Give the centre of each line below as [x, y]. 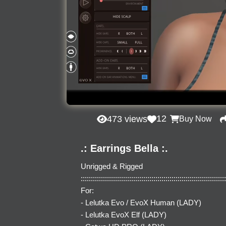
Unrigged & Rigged [112, 166]
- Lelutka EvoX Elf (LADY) [124, 214]
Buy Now [195, 119]
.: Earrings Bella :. [124, 148]
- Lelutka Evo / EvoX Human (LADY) [141, 202]
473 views [127, 119]
